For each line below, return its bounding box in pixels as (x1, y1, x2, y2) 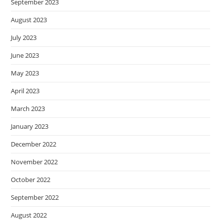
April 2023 (11, 86, 40, 95)
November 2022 (11, 157, 58, 166)
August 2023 (11, 15, 47, 24)
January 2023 (11, 122, 49, 131)
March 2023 (11, 104, 45, 113)
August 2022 (11, 211, 47, 220)
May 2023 (11, 69, 39, 77)
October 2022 (11, 175, 51, 184)
